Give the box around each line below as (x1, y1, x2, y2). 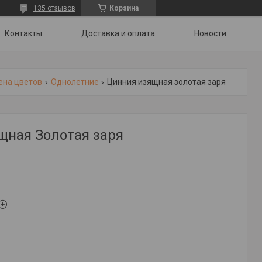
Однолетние (50, 77, 99, 87)
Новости (194, 29, 226, 38)
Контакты (5, 29, 42, 38)
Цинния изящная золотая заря (107, 77, 226, 87)
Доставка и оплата (81, 29, 155, 38)
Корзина (109, 4, 139, 12)
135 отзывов (33, 4, 75, 12)
